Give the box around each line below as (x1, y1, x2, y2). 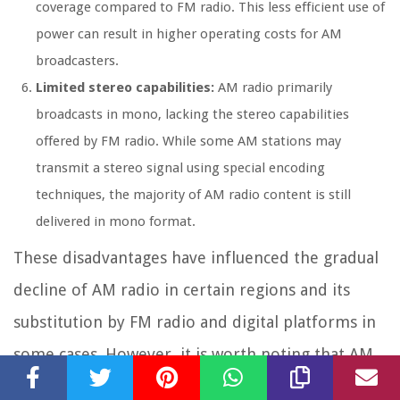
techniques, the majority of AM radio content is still (36, 187, 351, 204)
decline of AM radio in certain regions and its (13, 280, 350, 300)
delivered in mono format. (36, 213, 196, 230)
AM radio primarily (214, 79, 332, 96)
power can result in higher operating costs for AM (36, 26, 342, 43)
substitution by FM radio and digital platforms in (13, 312, 376, 332)
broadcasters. (36, 53, 119, 70)
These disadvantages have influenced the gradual (13, 248, 379, 268)
